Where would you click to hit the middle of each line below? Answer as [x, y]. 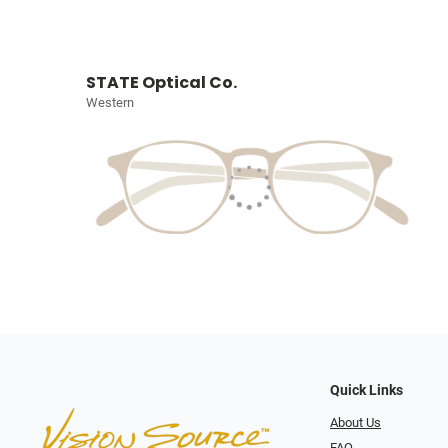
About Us [355, 422]
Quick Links [366, 390]
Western [110, 103]
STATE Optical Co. [161, 83]
